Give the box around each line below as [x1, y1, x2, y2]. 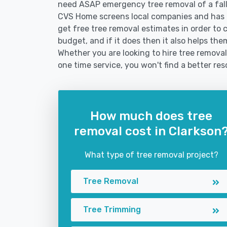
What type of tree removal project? [84, 150, 218, 160]
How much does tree [90, 109, 212, 123]
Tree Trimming [83, 205, 141, 214]
